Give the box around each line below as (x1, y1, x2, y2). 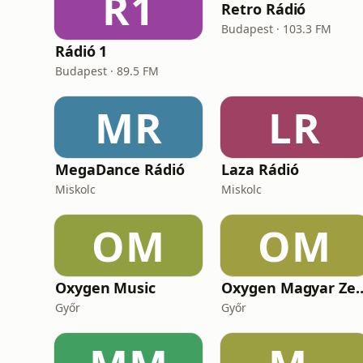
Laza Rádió (221, 160, 299, 179)
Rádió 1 (55, 41, 108, 61)
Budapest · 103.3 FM (221, 21, 332, 36)
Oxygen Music (55, 278, 156, 297)
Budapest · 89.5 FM (55, 63, 159, 79)
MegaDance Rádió (55, 160, 185, 179)
